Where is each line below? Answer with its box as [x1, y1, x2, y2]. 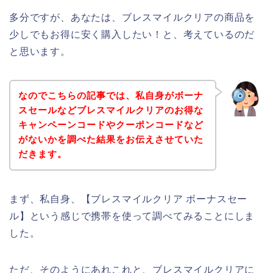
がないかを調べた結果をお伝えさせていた [18, 134, 204, 145]
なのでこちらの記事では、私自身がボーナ [18, 90, 204, 101]
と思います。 [9, 46, 71, 57]
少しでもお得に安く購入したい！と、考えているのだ [9, 29, 255, 40]
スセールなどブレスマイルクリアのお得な [18, 105, 204, 116]
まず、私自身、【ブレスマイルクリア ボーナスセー [9, 194, 248, 205]
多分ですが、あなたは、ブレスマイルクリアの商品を [9, 12, 255, 23]
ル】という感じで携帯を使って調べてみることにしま [9, 211, 255, 222]
